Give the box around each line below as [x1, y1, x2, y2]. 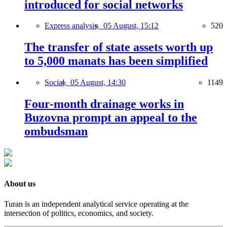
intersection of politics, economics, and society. [4, 208, 154, 217]
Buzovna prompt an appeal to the [24, 111, 197, 125]
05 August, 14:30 [70, 78, 126, 87]
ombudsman [24, 125, 88, 138]
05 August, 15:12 [103, 21, 159, 30]
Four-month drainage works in [24, 97, 184, 111]
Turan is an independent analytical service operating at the [4, 199, 188, 208]
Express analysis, [45, 21, 103, 30]
